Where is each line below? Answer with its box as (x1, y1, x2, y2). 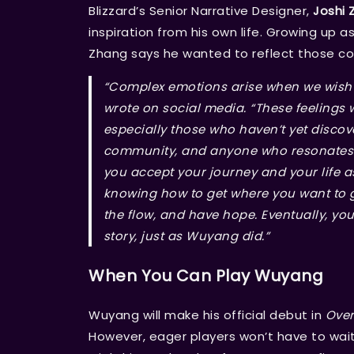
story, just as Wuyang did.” (103, 228, 270, 245)
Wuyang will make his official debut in (88, 307, 326, 324)
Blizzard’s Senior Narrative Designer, (88, 2, 313, 20)
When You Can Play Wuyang (88, 264, 323, 287)
